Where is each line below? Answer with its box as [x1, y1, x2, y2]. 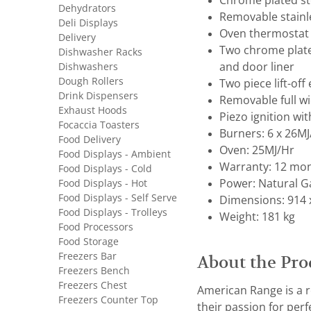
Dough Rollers [58, 76, 124, 87]
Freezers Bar [58, 251, 117, 262]
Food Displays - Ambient [58, 149, 171, 160]
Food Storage [58, 236, 119, 247]
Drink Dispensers [58, 90, 138, 101]
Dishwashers [58, 61, 118, 72]
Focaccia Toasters [58, 119, 140, 131]
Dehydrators [58, 3, 116, 14]
